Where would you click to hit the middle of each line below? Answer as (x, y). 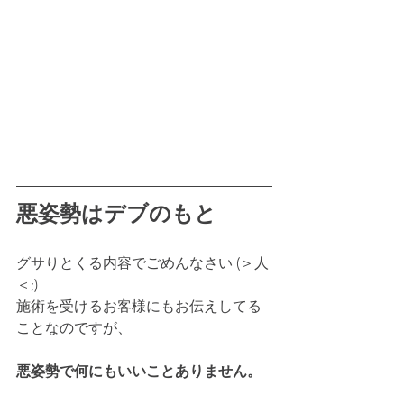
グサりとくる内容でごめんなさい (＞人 (142, 262)
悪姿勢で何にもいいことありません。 (139, 371)
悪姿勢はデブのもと (116, 213)
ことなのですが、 (74, 327)
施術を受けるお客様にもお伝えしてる (139, 306)
